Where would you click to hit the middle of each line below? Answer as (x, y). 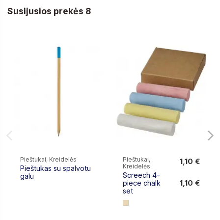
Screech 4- (142, 175)
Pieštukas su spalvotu (56, 168)
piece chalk (142, 183)
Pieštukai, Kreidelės (49, 160)
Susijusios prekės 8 (49, 11)
